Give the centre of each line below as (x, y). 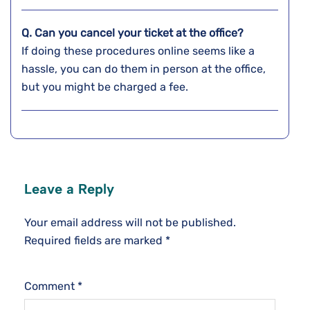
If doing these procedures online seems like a (138, 51)
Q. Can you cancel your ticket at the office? (134, 33)
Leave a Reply (69, 189)
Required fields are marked (95, 241)
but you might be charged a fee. (106, 87)
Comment (51, 286)
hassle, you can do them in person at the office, (144, 69)
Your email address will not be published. (130, 223)
